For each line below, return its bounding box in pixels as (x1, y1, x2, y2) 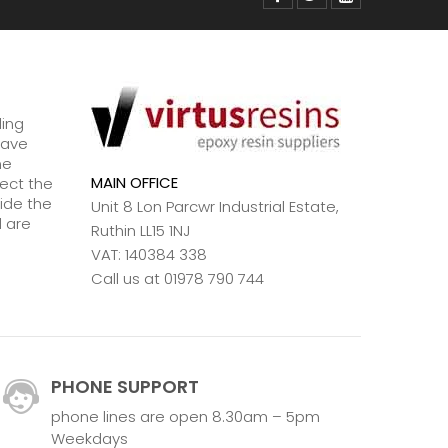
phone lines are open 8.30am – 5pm (51, 406, 320, 428)
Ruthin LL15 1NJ (91, 220, 190, 242)
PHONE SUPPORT (51, 374, 199, 400)
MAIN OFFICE (91, 172, 178, 194)
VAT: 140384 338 (91, 244, 207, 266)
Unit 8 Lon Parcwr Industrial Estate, (91, 196, 339, 218)
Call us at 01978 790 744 (91, 268, 264, 290)
